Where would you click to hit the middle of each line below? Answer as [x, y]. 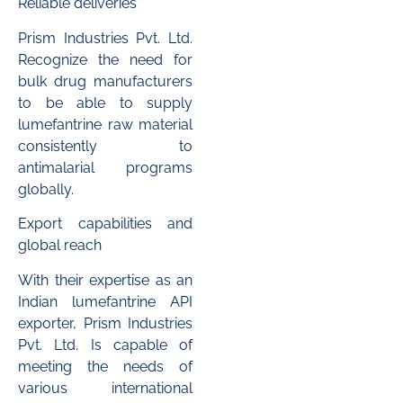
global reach [60, 246]
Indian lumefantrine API [105, 301]
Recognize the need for [105, 59]
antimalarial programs [105, 167]
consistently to [105, 146]
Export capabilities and [105, 224]
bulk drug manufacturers [105, 81]
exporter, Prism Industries [105, 323]
